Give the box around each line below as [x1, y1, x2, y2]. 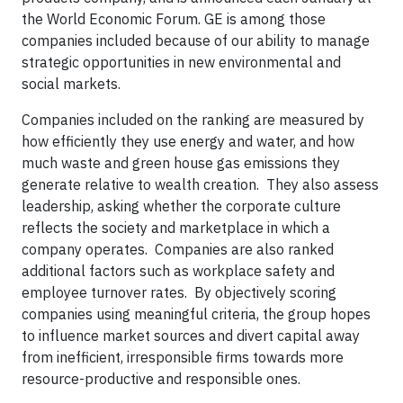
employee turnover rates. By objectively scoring [22, 283, 336, 301]
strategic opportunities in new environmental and [22, 53, 341, 71]
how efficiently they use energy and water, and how [22, 132, 354, 150]
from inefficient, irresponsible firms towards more [22, 348, 344, 366]
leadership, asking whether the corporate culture [22, 197, 341, 215]
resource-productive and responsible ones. [22, 370, 300, 388]
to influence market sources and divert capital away [22, 327, 360, 345]
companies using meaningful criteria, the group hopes [22, 305, 371, 323]
